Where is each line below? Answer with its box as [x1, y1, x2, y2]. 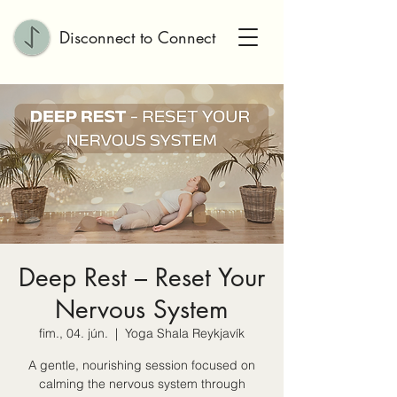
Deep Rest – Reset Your [19, 261, 265, 293]
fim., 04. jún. [39, 325, 108, 341]
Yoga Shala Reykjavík [125, 325, 245, 341]
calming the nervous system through [38, 376, 245, 392]
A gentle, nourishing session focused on [28, 357, 255, 373]
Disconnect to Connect [59, 27, 215, 48]
